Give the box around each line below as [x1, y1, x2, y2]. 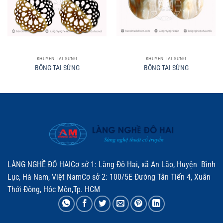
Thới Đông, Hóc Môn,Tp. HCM [7, 184, 100, 194]
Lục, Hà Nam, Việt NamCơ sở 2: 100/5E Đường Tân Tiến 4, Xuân [7, 172, 211, 182]
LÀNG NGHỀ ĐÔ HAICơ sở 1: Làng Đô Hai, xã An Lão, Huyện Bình [7, 159, 216, 169]
